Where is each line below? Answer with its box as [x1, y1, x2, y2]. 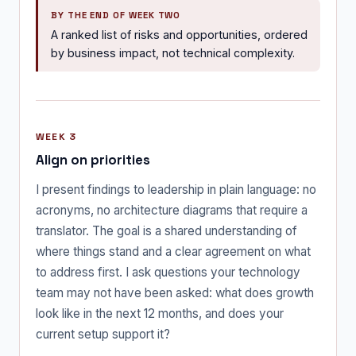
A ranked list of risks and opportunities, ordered [51, 27, 308, 41]
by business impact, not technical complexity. [51, 45, 295, 60]
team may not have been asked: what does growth [36, 284, 314, 300]
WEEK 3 [36, 130, 77, 143]
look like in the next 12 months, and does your [36, 305, 284, 321]
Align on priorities [36, 150, 150, 168]
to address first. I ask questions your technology [36, 264, 300, 280]
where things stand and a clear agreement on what [36, 243, 311, 259]
